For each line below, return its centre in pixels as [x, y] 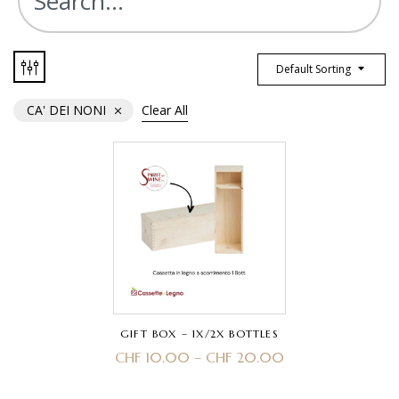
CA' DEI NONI [66, 110]
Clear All [165, 110]
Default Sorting [313, 69]
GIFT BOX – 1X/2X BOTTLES [199, 334]
